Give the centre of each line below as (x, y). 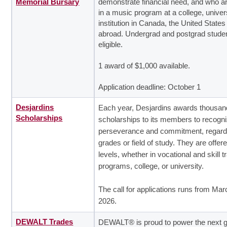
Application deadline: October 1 (150, 87)
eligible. (111, 44)
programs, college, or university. (151, 166)
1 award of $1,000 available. (144, 66)
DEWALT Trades (45, 222)
